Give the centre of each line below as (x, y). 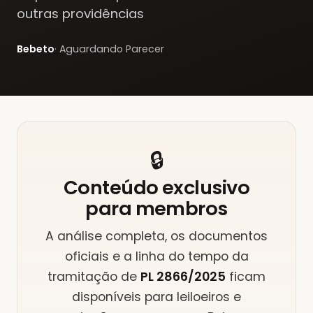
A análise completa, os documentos (156, 236)
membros (181, 209)
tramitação (82, 277)
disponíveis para (124, 297)
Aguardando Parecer (112, 49)
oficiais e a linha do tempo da (156, 256)
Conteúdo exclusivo (156, 188)
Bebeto (36, 49)
